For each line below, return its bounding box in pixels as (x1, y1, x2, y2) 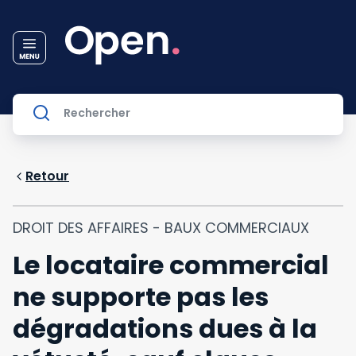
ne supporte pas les (13, 279, 269, 315)
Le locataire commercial (13, 247, 329, 283)
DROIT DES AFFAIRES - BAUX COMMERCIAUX (13, 218, 309, 238)
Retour (25, 167, 69, 185)
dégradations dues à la (13, 311, 317, 346)
